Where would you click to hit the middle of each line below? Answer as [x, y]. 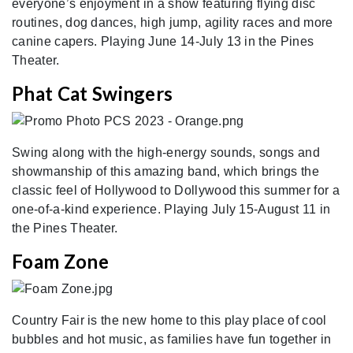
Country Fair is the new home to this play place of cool [169, 320]
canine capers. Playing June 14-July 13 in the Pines [163, 42]
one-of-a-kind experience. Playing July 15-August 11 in [171, 210]
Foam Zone [60, 262]
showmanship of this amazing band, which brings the [166, 172]
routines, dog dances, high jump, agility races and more [173, 23]
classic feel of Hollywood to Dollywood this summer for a [176, 191]
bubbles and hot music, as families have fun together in [172, 339]
